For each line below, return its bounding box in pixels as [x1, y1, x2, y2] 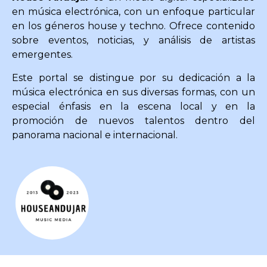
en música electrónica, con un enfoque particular [12, 6, 255, 18]
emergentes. [12, 49, 73, 61]
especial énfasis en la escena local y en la [12, 100, 255, 112]
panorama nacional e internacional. [12, 129, 178, 141]
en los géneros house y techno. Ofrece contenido [12, 20, 255, 32]
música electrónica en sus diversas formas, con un [12, 86, 255, 98]
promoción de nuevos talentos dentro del [12, 114, 255, 126]
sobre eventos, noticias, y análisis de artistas [12, 35, 255, 46]
